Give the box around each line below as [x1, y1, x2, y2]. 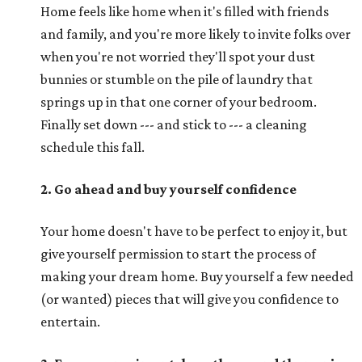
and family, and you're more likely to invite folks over [40, 26, 351, 42]
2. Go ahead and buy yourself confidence [40, 181, 297, 197]
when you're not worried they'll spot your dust [40, 48, 315, 65]
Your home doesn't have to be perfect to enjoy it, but [40, 223, 347, 239]
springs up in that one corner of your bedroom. [40, 94, 317, 110]
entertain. [40, 314, 100, 330]
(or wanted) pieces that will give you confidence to [40, 291, 339, 307]
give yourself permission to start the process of [40, 246, 316, 262]
